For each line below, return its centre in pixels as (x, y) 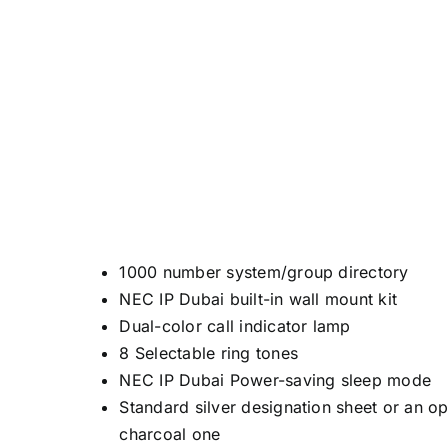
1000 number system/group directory (264, 272)
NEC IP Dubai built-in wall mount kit (258, 299)
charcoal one (170, 434)
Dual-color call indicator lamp (235, 326)
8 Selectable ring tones (209, 353)
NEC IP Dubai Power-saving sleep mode (275, 380)
